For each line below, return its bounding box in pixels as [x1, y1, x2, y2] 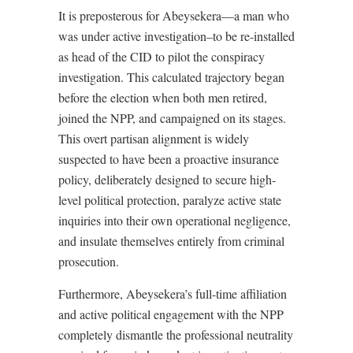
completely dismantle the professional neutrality [58, 326, 293, 343]
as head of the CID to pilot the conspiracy [58, 48, 265, 65]
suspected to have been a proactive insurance [58, 150, 279, 167]
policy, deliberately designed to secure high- [58, 171, 276, 188]
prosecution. [58, 253, 119, 269]
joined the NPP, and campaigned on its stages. [58, 110, 286, 126]
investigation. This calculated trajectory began [58, 69, 284, 85]
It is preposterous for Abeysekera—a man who [58, 7, 289, 24]
